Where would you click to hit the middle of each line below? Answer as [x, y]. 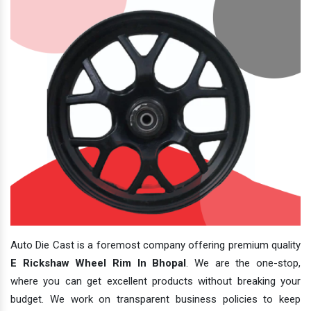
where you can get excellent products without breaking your [155, 281]
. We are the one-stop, [244, 263]
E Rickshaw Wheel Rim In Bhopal [99, 263]
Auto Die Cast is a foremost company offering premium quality [155, 245]
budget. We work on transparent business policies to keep [155, 300]
